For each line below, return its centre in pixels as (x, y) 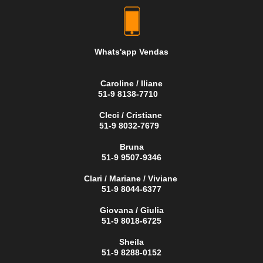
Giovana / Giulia (131, 210)
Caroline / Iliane (131, 83)
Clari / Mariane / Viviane (131, 178)
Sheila (131, 242)
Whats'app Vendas (131, 52)
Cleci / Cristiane (131, 115)
